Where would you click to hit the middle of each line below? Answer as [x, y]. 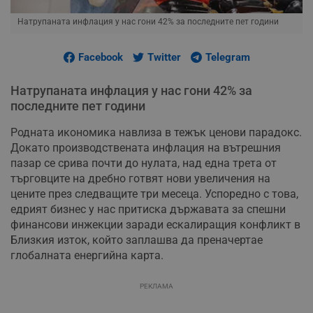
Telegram [227, 58]
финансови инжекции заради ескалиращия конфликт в [155, 225]
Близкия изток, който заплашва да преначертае [137, 240]
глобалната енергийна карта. [87, 256]
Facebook [100, 58]
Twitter [164, 58]
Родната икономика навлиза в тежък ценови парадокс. [156, 133]
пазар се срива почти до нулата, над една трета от [144, 163]
